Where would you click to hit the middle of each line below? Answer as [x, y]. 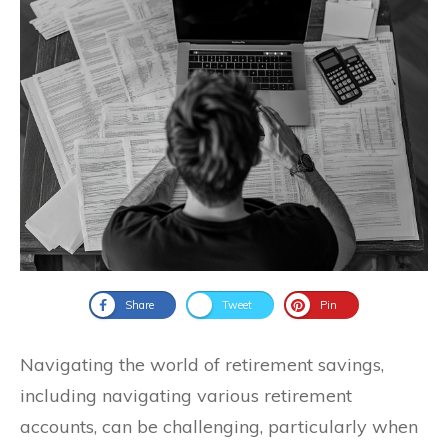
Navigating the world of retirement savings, [202, 365]
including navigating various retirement [186, 396]
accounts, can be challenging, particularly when [219, 427]
